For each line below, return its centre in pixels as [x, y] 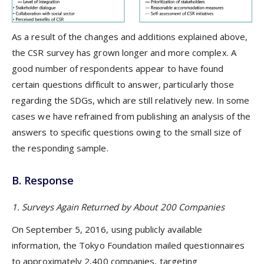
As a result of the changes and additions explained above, [130, 36]
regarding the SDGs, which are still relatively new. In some [131, 100]
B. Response [43, 180]
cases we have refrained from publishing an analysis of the [131, 116]
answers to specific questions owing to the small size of [127, 132]
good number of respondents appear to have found [118, 68]
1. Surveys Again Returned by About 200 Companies [118, 207]
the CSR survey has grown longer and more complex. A [124, 52]
